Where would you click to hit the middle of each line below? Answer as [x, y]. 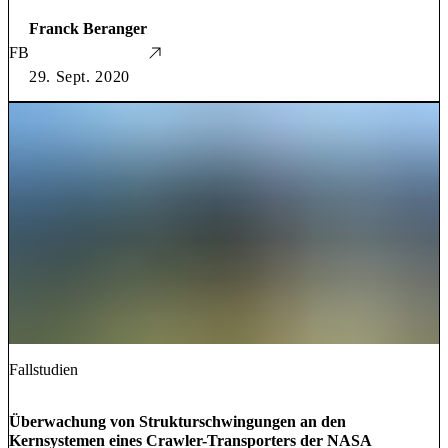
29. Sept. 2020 [79, 76]
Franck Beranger [88, 28]
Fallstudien [43, 370]
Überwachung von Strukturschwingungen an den [177, 422]
